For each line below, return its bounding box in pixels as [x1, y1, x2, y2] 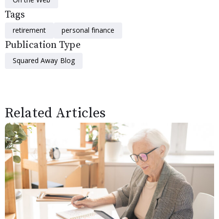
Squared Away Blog [13, 56, 75, 66]
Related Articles [5, 105, 106, 122]
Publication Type [5, 39, 81, 52]
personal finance [62, 25, 115, 35]
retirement [13, 25, 46, 35]
